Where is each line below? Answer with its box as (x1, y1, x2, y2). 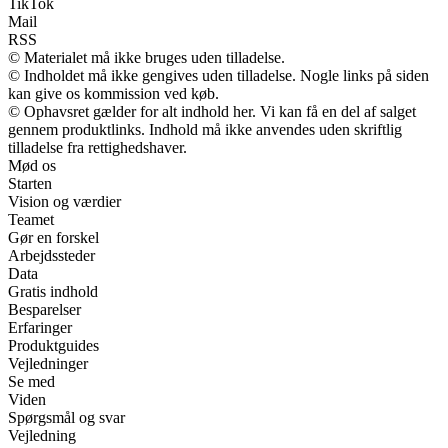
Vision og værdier (8, 192, 121, 210)
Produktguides (8, 336, 99, 354)
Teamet (8, 210, 54, 228)
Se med (8, 372, 55, 390)
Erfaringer (8, 318, 72, 336)
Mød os (8, 156, 56, 174)
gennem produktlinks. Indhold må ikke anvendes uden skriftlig (8, 120, 402, 138)
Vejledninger (8, 354, 88, 372)
